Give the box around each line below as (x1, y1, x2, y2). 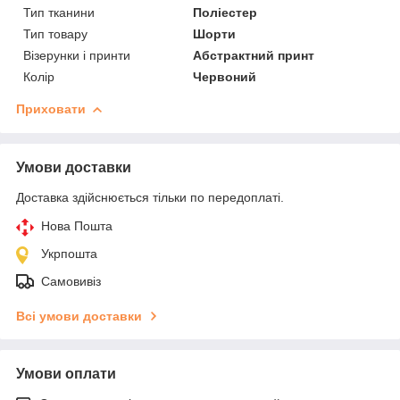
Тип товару (23, 26, 87, 41)
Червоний (193, 69, 257, 84)
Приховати (16, 101, 86, 116)
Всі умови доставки (16, 308, 142, 323)
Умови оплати (16, 365, 116, 381)
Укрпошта (41, 246, 97, 261)
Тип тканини (23, 4, 95, 20)
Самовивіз (41, 273, 101, 288)
